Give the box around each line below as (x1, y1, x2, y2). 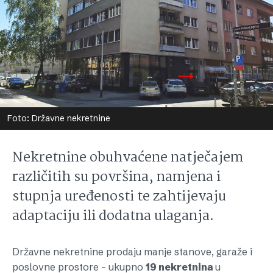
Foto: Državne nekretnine (7, 113, 110, 124)
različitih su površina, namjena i (12, 166, 221, 188)
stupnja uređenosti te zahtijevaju (12, 186, 226, 208)
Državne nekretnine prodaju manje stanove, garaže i (12, 246, 252, 258)
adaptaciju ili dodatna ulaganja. (12, 205, 214, 227)
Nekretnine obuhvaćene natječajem (12, 147, 243, 169)
